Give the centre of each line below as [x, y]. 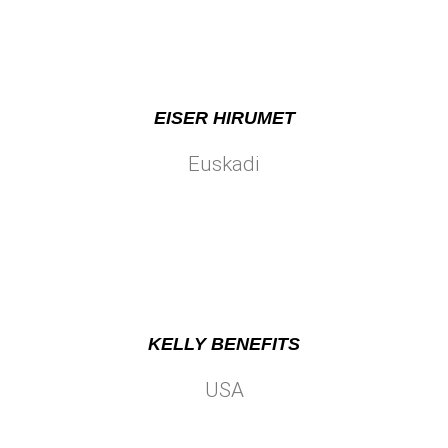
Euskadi [224, 163]
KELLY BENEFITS [224, 343]
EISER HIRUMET [224, 117]
